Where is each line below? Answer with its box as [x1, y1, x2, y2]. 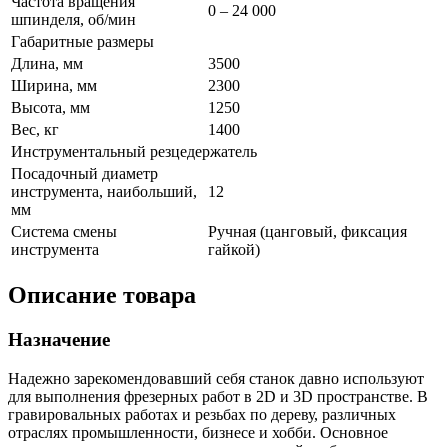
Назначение [8, 328, 110, 350]
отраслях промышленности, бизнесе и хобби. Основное [8, 423, 388, 441]
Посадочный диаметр [11, 165, 158, 183]
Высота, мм [11, 99, 90, 117]
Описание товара [8, 282, 196, 309]
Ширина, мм [11, 77, 97, 95]
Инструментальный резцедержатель [11, 143, 257, 161]
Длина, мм [11, 55, 83, 73]
